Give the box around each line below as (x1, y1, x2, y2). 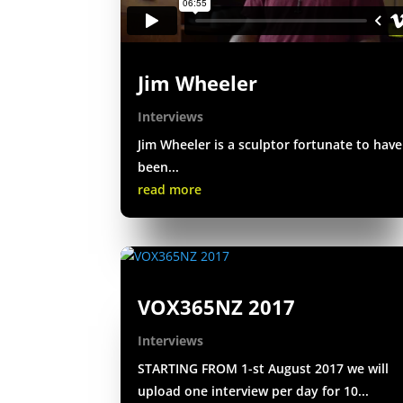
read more (138, 180, 202, 198)
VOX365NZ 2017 (138, 292, 296, 320)
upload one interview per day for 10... (138, 381, 370, 399)
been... (138, 157, 180, 175)
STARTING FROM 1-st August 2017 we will (138, 359, 390, 377)
